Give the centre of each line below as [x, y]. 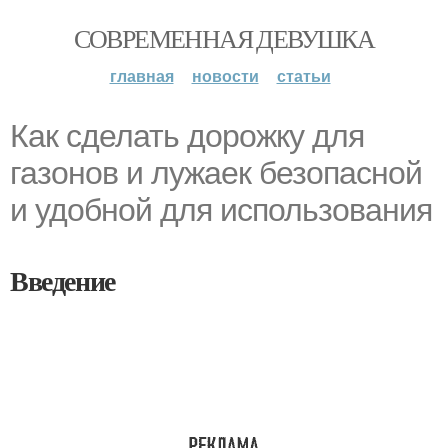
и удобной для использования [221, 210]
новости [225, 75]
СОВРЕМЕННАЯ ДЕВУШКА [224, 38]
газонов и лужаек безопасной [216, 173]
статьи [303, 75]
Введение [62, 280]
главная [141, 75]
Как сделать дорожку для [187, 136]
